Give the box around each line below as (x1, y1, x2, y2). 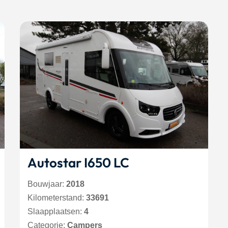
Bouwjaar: (27, 180, 66, 188)
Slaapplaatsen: (27, 207, 84, 216)
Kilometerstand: (27, 193, 86, 202)
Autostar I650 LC (27, 154, 129, 171)
